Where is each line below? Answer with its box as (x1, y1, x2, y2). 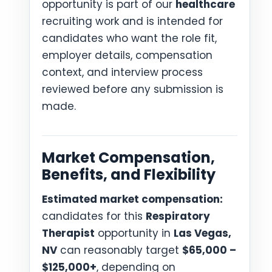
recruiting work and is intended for (42, 14, 223, 29)
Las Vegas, (174, 226, 231, 240)
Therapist (42, 226, 95, 240)
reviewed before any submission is (42, 82, 223, 97)
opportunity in (95, 226, 174, 240)
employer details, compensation (42, 48, 212, 63)
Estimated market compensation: (42, 192, 223, 206)
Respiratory (146, 209, 210, 223)
